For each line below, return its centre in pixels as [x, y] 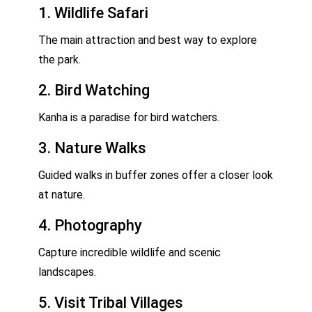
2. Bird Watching [94, 90]
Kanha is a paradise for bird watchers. [129, 117]
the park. [60, 59]
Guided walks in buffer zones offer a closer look [156, 175]
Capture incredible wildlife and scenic [130, 252]
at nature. [62, 194]
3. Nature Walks [92, 148]
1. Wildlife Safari [93, 13]
